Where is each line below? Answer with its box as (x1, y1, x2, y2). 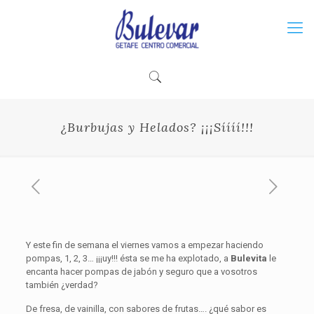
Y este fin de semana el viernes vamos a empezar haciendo (25, 240, 264, 250)
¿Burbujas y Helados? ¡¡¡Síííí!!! (60, 119, 254, 135)
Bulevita (230, 253, 267, 264)
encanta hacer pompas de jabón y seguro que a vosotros (25, 266, 257, 277)
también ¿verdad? (25, 280, 98, 290)
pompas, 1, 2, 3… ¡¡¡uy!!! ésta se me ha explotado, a (25, 253, 231, 264)
